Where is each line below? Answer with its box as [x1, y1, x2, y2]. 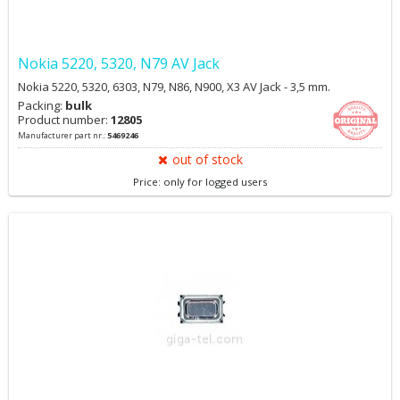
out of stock [171, 151, 243, 168]
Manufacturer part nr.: [18, 129, 107, 141]
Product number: [18, 112, 111, 128]
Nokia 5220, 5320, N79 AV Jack [18, 54, 220, 73]
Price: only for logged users [133, 175, 267, 188]
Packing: [18, 97, 65, 113]
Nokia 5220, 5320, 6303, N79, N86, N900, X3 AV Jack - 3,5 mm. [18, 79, 330, 95]
